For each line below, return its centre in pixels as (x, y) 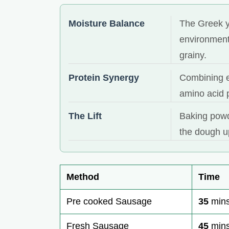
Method (83, 177)
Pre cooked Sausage (109, 202)
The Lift (85, 116)
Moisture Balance (107, 24)
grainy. (193, 55)
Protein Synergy (104, 78)
